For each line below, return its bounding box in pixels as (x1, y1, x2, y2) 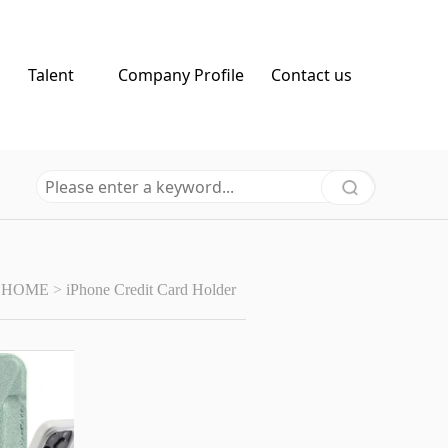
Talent (28, 64, 74, 86)
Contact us (270, 64, 352, 86)
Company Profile (118, 64, 244, 86)
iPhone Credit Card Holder (66, 281, 237, 298)
